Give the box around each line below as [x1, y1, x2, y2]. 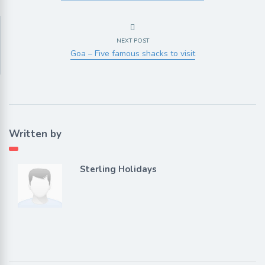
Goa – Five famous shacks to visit [70, 47, 195, 59]
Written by [9, 127, 62, 141]
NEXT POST [116, 36, 149, 45]
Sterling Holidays [79, 163, 157, 175]
